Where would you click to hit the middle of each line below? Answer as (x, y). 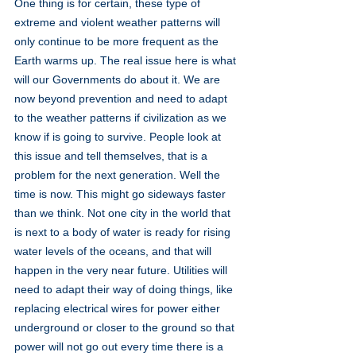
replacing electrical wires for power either (119, 308)
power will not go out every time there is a (120, 346)
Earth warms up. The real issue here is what (127, 60)
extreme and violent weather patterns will (119, 22)
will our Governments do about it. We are (119, 79)
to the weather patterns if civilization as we (122, 117)
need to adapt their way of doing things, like (125, 289)
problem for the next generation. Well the (119, 174)
